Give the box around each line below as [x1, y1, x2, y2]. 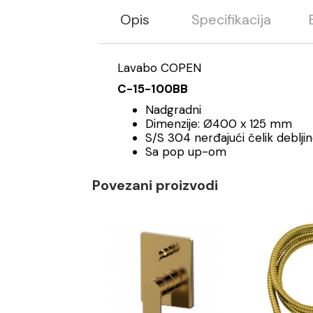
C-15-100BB [117, 80, 188, 96]
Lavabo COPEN [117, 59, 205, 75]
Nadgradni [145, 101, 201, 117]
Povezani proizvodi [92, 175, 218, 194]
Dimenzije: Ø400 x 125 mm [145, 115, 292, 131]
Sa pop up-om [145, 143, 226, 159]
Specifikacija [191, 10, 271, 29]
